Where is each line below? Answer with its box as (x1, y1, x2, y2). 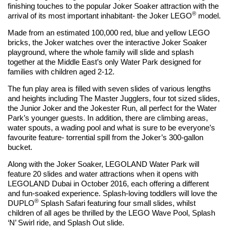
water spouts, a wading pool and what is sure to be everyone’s (8, 123, 215, 132)
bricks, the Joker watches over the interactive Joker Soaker (8, 37, 207, 47)
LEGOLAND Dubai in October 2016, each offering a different (8, 179, 209, 188)
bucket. (8, 142, 32, 151)
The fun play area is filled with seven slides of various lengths (8, 84, 211, 93)
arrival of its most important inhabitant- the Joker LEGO (8, 11, 192, 20)
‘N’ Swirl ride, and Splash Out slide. (8, 218, 124, 227)
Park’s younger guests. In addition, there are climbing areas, (8, 113, 208, 122)
